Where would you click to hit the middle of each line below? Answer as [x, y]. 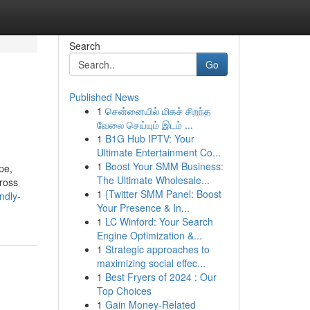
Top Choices [124, 291]
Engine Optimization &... [149, 235]
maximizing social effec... [151, 263]
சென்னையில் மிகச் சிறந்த [158, 111]
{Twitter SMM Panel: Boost [163, 194]
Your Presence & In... [143, 208]
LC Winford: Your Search [159, 221]
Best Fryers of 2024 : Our [161, 277]
